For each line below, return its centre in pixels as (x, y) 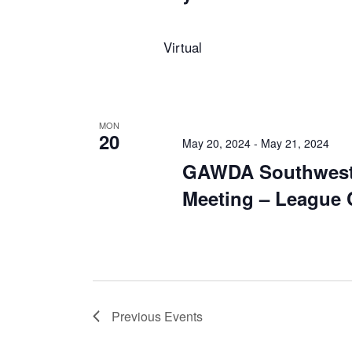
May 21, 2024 (295, 143)
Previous (138, 317)
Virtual (183, 47)
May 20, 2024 (216, 143)
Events (183, 317)
